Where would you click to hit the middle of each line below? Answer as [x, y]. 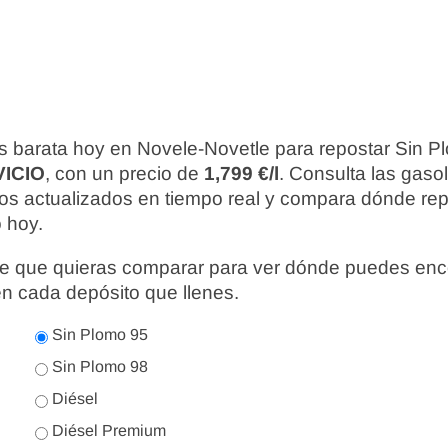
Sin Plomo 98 [98, 366]
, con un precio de [124, 173]
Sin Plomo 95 [98, 334]
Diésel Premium [107, 430]
